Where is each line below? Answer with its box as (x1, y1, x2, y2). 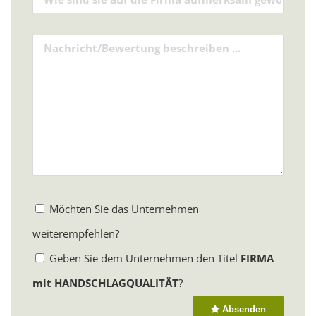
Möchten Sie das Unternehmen (47, 201, 199, 216)
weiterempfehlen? (32, 226, 119, 241)
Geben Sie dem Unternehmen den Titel (47, 250, 241, 265)
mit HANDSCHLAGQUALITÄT (32, 275, 178, 290)
